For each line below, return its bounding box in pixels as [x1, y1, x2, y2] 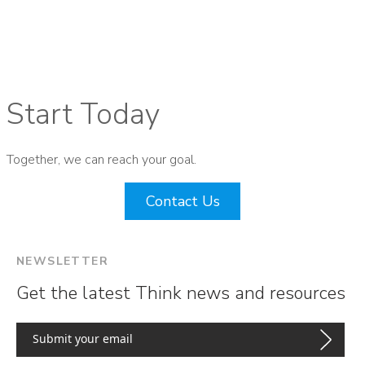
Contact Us [145, 191, 220, 211]
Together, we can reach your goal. [7, 150, 196, 169]
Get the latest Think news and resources [16, 280, 345, 306]
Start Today [7, 94, 160, 134]
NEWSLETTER [16, 253, 108, 269]
